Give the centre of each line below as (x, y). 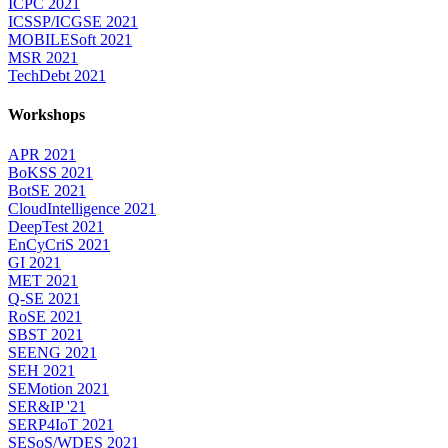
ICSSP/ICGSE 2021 (73, 22)
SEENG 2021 (52, 352)
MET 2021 (43, 280)
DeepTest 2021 (56, 226)
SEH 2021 (41, 370)
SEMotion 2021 (58, 388)
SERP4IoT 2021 (61, 424)
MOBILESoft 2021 (70, 40)
